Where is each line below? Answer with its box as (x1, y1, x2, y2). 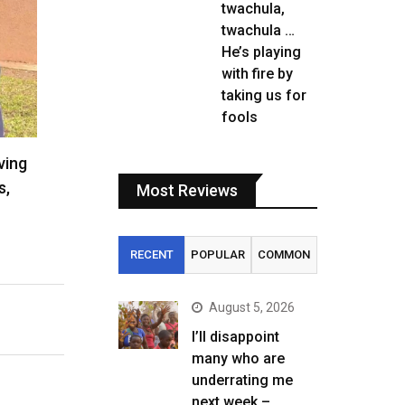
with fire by (221, 65, 293, 82)
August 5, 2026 (209, 300, 295, 315)
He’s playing (221, 43, 301, 61)
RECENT (129, 248, 174, 261)
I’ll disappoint (192, 328, 279, 345)
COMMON (258, 248, 311, 261)
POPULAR (190, 248, 245, 261)
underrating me (192, 372, 293, 389)
